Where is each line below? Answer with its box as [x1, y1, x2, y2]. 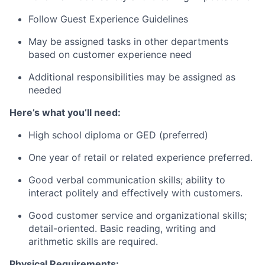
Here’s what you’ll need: [9, 106, 121, 118]
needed [28, 83, 62, 96]
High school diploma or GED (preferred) [28, 128, 208, 141]
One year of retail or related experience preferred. [28, 151, 253, 163]
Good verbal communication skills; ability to [28, 173, 225, 186]
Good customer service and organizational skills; [28, 209, 247, 221]
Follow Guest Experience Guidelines [28, 12, 188, 25]
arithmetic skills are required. [28, 235, 158, 247]
